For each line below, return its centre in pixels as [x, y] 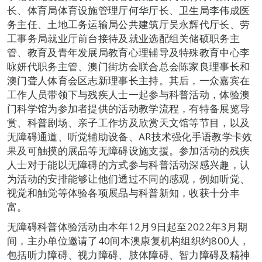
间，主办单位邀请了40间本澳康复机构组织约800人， [128, 240]
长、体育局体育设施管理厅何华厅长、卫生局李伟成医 [129, 10]
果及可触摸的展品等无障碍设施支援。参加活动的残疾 [129, 150]
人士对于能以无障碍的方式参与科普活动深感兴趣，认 [129, 164]
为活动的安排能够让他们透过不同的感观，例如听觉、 [129, 178]
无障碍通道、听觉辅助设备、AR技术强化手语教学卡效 [130, 136]
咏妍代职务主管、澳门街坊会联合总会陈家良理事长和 [129, 66]
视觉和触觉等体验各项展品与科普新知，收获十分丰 [123, 192]
